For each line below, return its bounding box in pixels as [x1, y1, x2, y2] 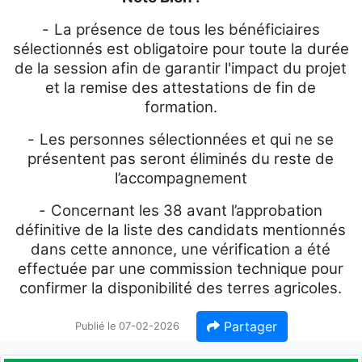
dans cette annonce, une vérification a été [31, 240, 331, 259]
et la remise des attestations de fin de [45, 78, 317, 97]
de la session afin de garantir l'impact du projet [15, 59, 347, 78]
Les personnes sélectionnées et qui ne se [40, 130, 335, 149]
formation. [144, 98, 217, 116]
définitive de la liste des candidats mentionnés [15, 221, 347, 239]
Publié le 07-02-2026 [74, 320, 179, 333]
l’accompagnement [114, 169, 247, 187]
